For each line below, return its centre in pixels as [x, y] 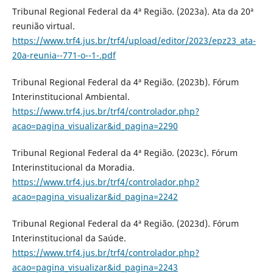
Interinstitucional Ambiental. [71, 96]
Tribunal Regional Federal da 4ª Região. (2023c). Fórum [125, 152]
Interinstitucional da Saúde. [69, 238]
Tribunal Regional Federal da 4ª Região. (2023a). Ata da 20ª [133, 11]
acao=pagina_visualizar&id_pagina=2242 [95, 196]
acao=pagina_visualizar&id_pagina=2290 [95, 126]
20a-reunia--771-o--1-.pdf [64, 55]
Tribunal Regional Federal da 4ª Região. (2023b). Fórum [125, 82]
